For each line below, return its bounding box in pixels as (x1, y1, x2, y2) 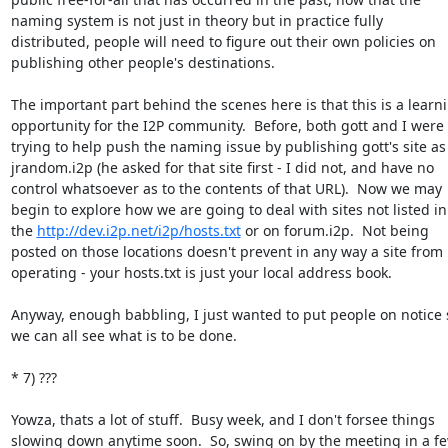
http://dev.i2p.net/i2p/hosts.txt (36, 220, 241, 240)
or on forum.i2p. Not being (240, 220, 429, 240)
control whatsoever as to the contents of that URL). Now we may (10, 178, 442, 198)
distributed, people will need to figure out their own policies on (10, 31, 436, 51)
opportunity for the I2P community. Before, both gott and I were (10, 115, 444, 135)
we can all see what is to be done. (10, 325, 237, 345)
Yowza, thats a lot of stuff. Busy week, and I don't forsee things (10, 409, 435, 429)
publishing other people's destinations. (10, 52, 275, 72)
